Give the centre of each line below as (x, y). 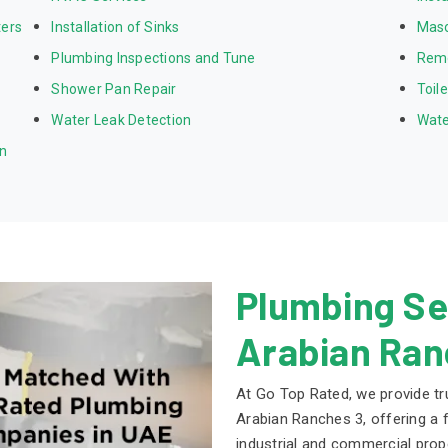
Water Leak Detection (121, 120)
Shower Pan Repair (114, 89)
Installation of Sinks (115, 27)
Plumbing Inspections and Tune (153, 58)
